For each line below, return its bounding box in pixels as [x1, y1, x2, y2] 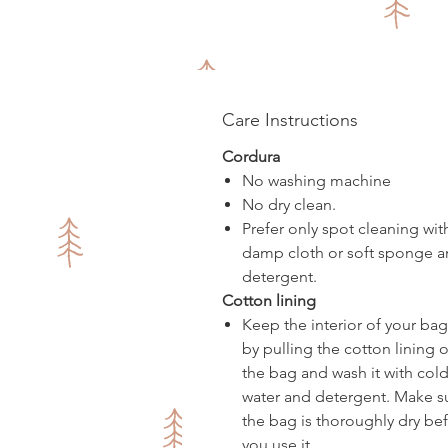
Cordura [222, 146, 284, 166]
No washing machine [242, 170, 391, 190]
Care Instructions [222, 108, 358, 131]
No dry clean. [242, 194, 336, 214]
